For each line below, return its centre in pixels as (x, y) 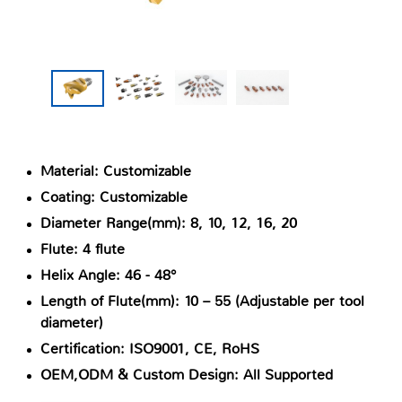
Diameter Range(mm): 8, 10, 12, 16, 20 (169, 223)
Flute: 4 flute (83, 249)
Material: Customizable (116, 170)
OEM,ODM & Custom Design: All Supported (187, 374)
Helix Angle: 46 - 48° (108, 275)
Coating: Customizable (114, 197)
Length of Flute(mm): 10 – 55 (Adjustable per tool (202, 301)
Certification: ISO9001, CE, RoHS (150, 348)
